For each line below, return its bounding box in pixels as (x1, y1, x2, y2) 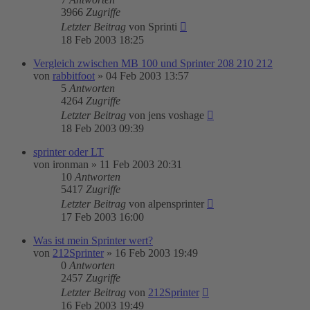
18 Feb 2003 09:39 (61, 122, 144, 134)
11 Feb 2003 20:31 (100, 158, 182, 170)
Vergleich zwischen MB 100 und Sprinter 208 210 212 (33, 57, 273, 69)
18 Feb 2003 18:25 (61, 34, 144, 46)
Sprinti (148, 21, 177, 33)
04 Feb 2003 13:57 (106, 70, 189, 82)
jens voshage (148, 109, 204, 121)
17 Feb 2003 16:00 (61, 211, 144, 223)
